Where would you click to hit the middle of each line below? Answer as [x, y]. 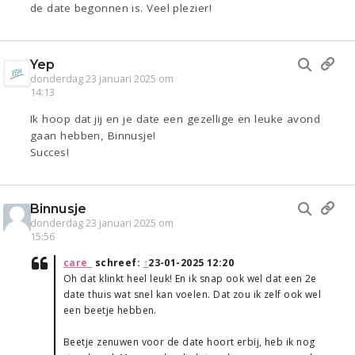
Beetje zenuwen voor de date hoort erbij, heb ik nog [189, 342]
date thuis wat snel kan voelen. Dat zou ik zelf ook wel [193, 295]
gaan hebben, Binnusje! [93, 136]
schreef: [118, 263]
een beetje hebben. [110, 311]
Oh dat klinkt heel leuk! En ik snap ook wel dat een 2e [190, 279]
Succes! [50, 153]
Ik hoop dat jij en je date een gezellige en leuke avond [176, 119]
